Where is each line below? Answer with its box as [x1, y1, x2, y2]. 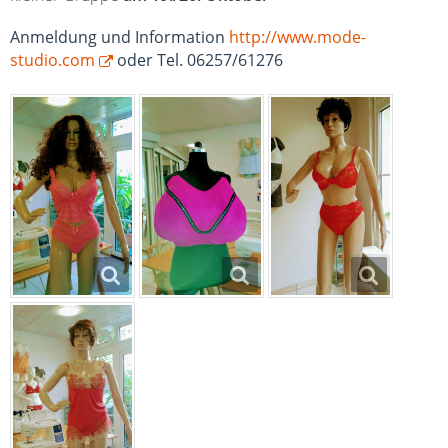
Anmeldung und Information [10, 26, 229, 48]
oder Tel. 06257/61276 [113, 49, 283, 71]
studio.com [10, 49, 95, 71]
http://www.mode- [229, 26, 366, 48]
